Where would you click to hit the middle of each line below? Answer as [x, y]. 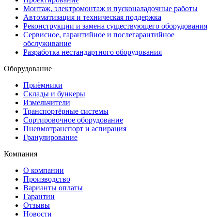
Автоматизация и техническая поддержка [92, 17]
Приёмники [43, 85]
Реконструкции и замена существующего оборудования [115, 26]
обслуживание [47, 43]
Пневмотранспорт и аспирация [75, 128]
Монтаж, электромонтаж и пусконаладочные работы [110, 8]
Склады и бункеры [54, 93]
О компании [44, 170]
